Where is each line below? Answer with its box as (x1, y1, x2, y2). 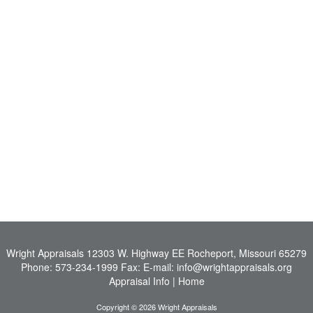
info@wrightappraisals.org (177, 260, 292, 274)
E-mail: (143, 260, 177, 274)
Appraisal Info (108, 274, 170, 288)
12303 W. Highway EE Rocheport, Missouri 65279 (87, 246, 307, 260)
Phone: (21, 260, 55, 274)
